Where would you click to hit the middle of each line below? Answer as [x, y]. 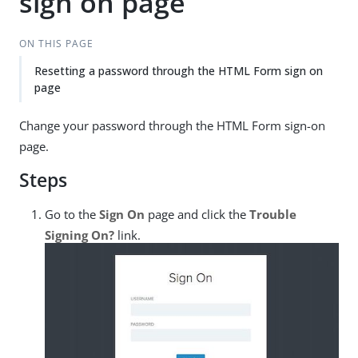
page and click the [197, 214]
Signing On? [80, 235]
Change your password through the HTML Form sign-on [172, 125]
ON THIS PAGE [56, 44]
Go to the [72, 214]
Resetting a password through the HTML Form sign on [179, 71]
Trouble [273, 214]
